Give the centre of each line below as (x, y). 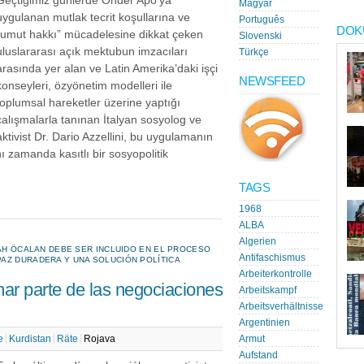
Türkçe (254, 52)
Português (262, 19)
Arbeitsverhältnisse (281, 306)
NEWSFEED (272, 81)
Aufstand (258, 355)
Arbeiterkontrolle (275, 274)
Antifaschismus (272, 258)
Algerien (258, 241)
